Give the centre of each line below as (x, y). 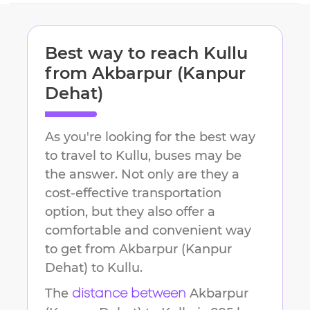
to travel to (79, 156)
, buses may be (195, 156)
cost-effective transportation (133, 193)
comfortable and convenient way (148, 231)
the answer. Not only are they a (142, 175)
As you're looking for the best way (150, 137)
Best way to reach (124, 53)
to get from (82, 249)
